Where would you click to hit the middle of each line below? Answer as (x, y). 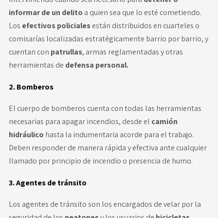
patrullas (66, 52)
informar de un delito (46, 12)
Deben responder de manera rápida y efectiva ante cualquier (108, 147)
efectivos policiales (57, 25)
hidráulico (27, 134)
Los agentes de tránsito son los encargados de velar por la (105, 204)
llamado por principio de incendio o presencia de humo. (100, 161)
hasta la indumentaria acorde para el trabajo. (119, 134)
